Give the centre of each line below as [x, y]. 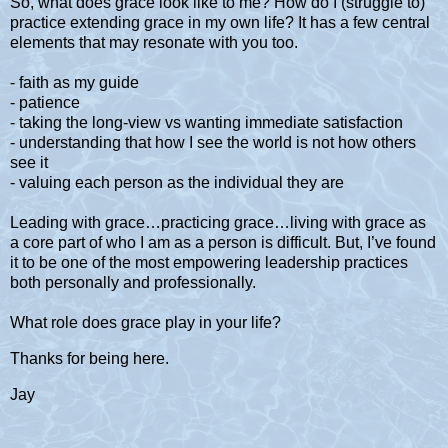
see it [29, 163]
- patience [45, 103]
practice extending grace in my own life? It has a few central [220, 23]
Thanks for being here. [89, 359]
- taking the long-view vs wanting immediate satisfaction [206, 123]
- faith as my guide [74, 83]
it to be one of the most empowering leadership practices [209, 263]
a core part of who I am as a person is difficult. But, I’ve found [223, 243]
